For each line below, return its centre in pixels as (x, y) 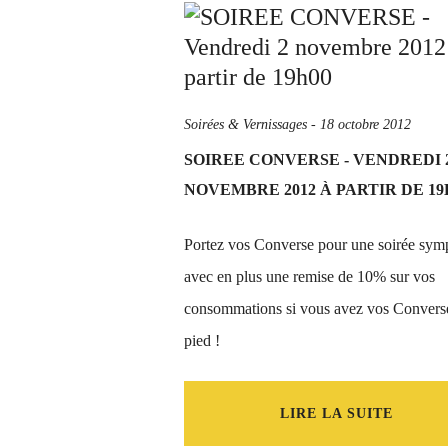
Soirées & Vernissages (245, 124)
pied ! (202, 340)
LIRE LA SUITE (336, 413)
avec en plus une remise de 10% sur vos (309, 276)
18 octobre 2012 (365, 124)
